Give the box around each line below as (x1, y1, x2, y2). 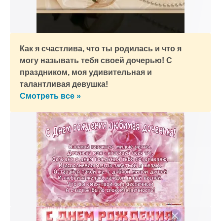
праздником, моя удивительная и (20, 68, 152, 76)
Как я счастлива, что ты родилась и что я (20, 44, 182, 53)
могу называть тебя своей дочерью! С (20, 56, 172, 65)
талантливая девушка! (20, 80, 108, 88)
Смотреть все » (20, 92, 81, 100)
